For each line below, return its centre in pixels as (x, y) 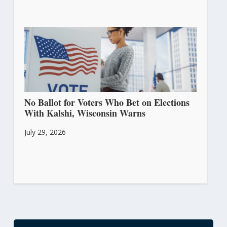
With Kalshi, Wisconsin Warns (85, 113)
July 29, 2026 (45, 132)
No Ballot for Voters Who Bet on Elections (107, 103)
